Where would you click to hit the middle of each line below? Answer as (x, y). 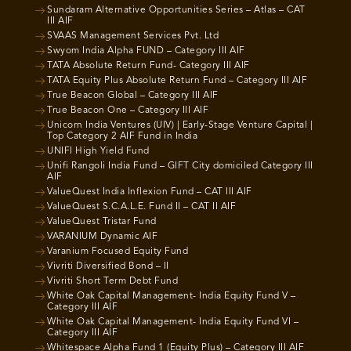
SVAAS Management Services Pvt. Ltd (133, 36)
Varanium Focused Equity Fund (118, 251)
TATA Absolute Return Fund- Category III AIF (148, 66)
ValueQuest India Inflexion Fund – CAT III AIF (150, 192)
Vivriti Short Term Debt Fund (112, 281)
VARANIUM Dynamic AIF (102, 237)
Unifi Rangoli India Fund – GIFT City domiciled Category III (180, 166)
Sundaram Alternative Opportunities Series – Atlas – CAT (176, 10)
